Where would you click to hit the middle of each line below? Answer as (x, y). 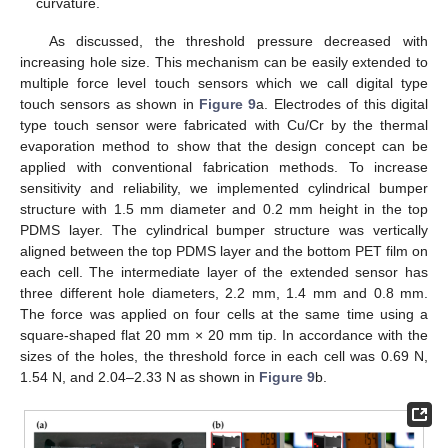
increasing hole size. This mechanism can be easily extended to (224, 62)
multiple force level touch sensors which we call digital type (224, 83)
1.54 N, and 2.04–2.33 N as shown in (139, 377)
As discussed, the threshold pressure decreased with (238, 41)
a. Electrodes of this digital (342, 104)
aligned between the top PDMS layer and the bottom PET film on (224, 251)
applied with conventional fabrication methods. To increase (224, 167)
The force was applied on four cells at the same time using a (224, 314)
